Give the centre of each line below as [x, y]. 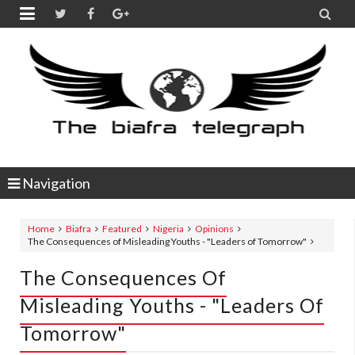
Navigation [55, 183]
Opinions [214, 229]
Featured [122, 229]
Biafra [78, 229]
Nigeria [168, 229]
